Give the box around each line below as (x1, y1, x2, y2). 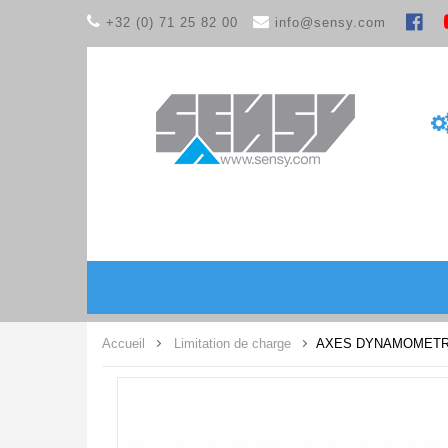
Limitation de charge (174, 336, 291, 352)
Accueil (102, 336, 145, 352)
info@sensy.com (275, 15, 386, 30)
